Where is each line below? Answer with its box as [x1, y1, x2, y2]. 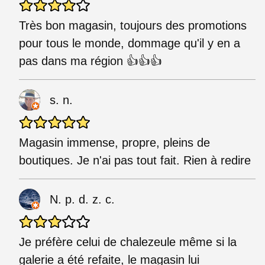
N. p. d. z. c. [50, 192, 115, 206]
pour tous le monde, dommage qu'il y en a [19, 36, 240, 50]
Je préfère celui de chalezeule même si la [19, 235, 237, 248]
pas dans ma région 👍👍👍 [19, 54, 162, 67]
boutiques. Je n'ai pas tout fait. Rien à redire [19, 153, 251, 167]
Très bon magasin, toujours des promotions [19, 18, 247, 32]
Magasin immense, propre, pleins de [19, 135, 210, 149]
